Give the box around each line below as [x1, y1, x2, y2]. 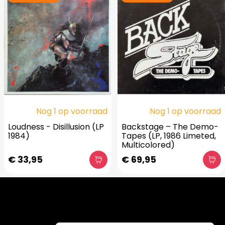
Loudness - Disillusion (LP [8, 121, 104, 133]
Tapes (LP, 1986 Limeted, [122, 130, 216, 142]
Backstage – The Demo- [122, 121, 218, 133]
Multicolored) [122, 139, 175, 151]
